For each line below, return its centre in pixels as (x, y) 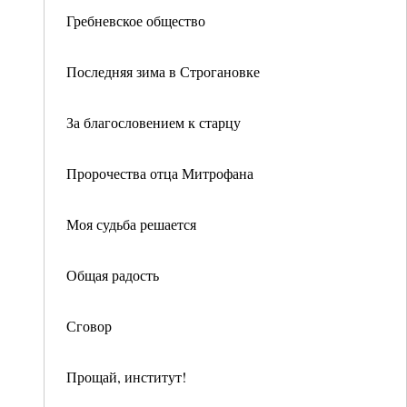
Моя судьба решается (131, 224)
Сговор (89, 326)
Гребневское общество (136, 20)
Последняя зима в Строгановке (163, 71)
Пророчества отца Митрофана (160, 173)
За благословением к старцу (154, 122)
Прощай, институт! (126, 377)
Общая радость (113, 275)
